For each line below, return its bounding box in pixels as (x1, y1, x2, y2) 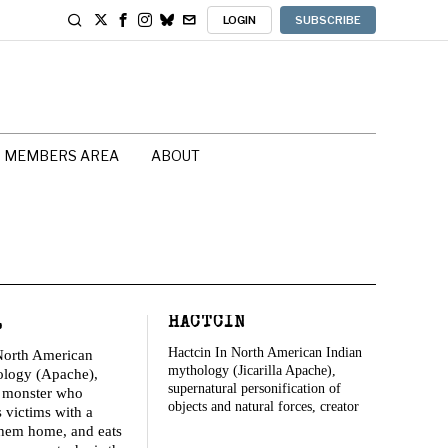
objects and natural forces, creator (168, 398, 359, 414)
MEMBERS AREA (4, 147, 119, 164)
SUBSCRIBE (295, 13, 361, 27)
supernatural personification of (168, 380, 341, 396)
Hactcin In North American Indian (168, 344, 362, 360)
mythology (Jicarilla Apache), (168, 362, 336, 378)
